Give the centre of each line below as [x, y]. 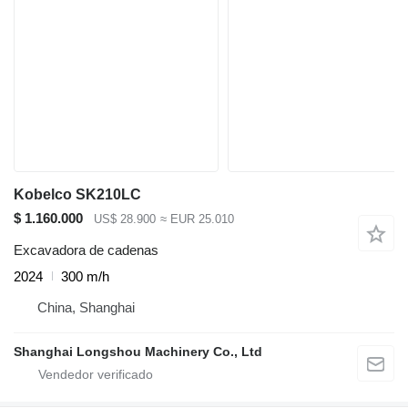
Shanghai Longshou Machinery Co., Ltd [138, 351]
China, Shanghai [86, 307]
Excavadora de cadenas [86, 250]
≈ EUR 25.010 [197, 219]
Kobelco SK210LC [77, 195]
